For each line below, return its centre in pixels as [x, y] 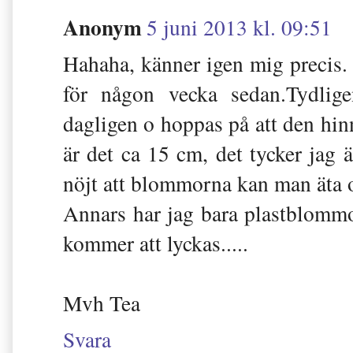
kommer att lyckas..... [156, 243]
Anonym [102, 26]
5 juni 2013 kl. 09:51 [239, 27]
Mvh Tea [102, 303]
